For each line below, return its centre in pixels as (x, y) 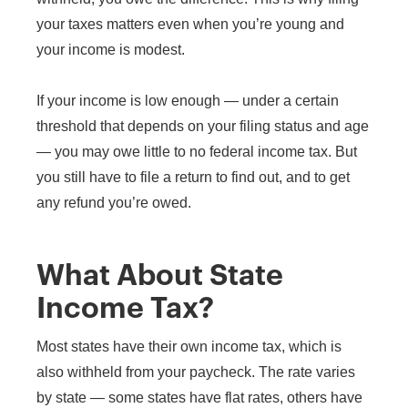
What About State (160, 275)
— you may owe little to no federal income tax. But (197, 151)
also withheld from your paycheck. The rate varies (196, 372)
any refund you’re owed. (114, 202)
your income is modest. (111, 49)
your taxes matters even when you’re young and (190, 24)
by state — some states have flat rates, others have (199, 397)
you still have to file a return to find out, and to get (193, 177)
